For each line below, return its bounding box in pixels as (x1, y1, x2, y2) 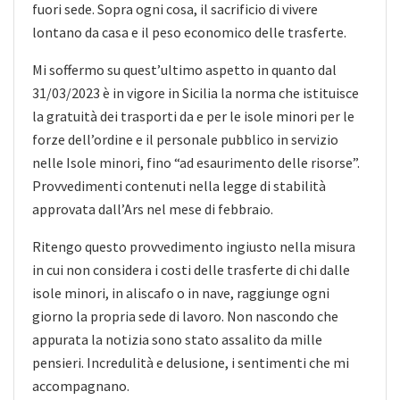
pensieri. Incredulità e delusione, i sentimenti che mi (32, 353, 349, 371)
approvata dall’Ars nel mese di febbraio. (32, 199, 273, 218)
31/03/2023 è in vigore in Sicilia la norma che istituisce (32, 83, 359, 102)
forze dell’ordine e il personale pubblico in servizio (32, 129, 338, 148)
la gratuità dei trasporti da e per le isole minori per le (32, 106, 354, 125)
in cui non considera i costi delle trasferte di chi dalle (32, 260, 350, 279)
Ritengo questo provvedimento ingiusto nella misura (32, 237, 355, 255)
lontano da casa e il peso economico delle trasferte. (32, 22, 346, 41)
